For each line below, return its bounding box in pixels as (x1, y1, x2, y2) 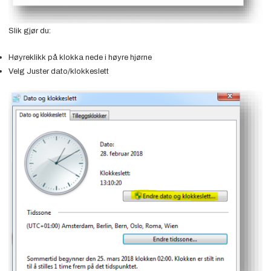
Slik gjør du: (8, 26, 51, 36)
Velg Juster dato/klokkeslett (8, 67, 109, 76)
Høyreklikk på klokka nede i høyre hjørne (8, 53, 152, 62)
